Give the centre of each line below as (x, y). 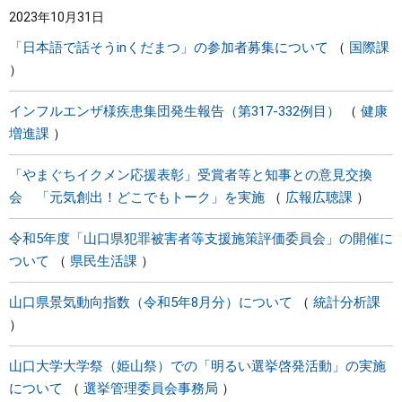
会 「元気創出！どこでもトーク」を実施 (137, 197)
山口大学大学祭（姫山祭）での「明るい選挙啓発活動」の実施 (197, 366)
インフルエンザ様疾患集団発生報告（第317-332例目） (175, 111)
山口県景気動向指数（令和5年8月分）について (151, 302)
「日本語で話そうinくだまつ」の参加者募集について (169, 48)
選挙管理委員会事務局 (151, 389)
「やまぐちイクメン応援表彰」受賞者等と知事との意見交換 (191, 175)
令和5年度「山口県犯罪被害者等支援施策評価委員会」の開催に (201, 239)
